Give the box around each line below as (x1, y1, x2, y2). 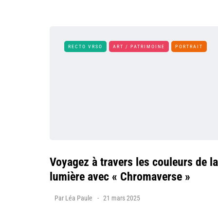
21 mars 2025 (103, 194, 140, 202)
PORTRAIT (175, 44, 203, 49)
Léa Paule (65, 194, 92, 202)
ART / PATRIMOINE (113, 44, 165, 49)
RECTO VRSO (68, 44, 103, 49)
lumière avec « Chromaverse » (50, 170, 190, 183)
